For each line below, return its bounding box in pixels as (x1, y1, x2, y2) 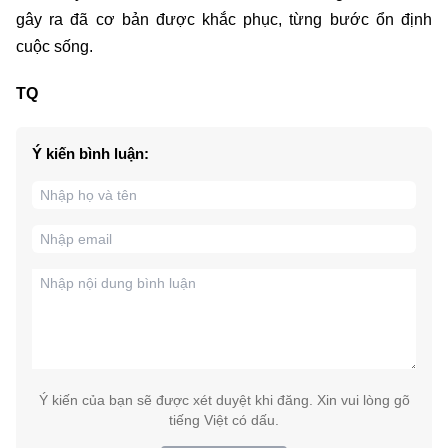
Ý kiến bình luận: (32, 145, 149, 163)
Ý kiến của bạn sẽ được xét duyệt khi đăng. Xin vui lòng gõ (38, 392, 410, 409)
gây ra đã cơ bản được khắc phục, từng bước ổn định (16, 11, 432, 29)
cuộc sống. (16, 38, 93, 56)
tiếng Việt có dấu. (169, 412, 279, 429)
